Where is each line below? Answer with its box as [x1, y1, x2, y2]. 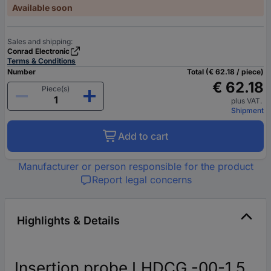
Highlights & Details [17, 214, 120, 227]
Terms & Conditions [7, 56, 76, 65]
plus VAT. [231, 96, 264, 105]
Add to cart [118, 129, 168, 142]
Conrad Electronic [7, 46, 70, 56]
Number [7, 67, 36, 76]
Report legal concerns [91, 173, 192, 186]
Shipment [231, 105, 264, 115]
